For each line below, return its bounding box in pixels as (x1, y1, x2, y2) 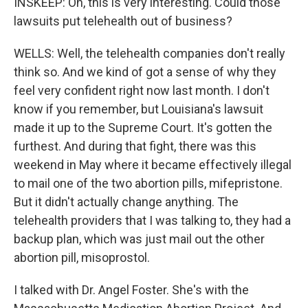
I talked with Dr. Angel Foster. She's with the (14, 283, 249, 297)
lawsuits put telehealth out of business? (14, 14, 232, 28)
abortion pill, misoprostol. (14, 250, 150, 265)
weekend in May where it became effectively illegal (14, 157, 291, 172)
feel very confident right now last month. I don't (14, 83, 269, 98)
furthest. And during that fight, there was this (14, 139, 256, 153)
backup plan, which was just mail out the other (14, 232, 265, 246)
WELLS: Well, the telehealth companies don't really (14, 46, 285, 60)
